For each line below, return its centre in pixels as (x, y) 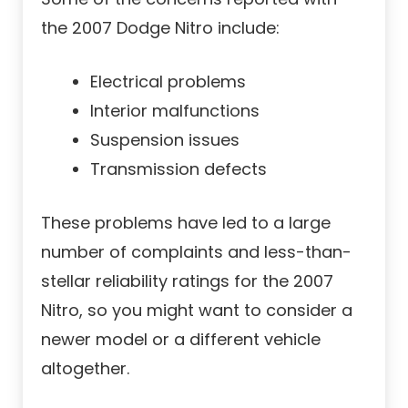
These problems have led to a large (186, 223)
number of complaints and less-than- (196, 252)
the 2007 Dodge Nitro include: (160, 28)
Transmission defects (178, 169)
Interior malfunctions (175, 111)
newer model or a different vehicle (181, 340)
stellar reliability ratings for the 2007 (187, 281)
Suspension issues (165, 140)
